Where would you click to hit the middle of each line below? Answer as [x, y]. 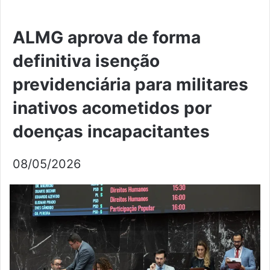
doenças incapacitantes [111, 132]
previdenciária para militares [130, 85]
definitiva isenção [86, 61]
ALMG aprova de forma [107, 38]
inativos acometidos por [112, 108]
